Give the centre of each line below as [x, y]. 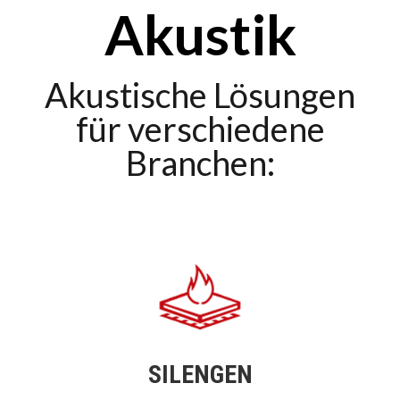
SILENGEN [200, 375]
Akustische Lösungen [200, 95]
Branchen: [200, 163]
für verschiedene [200, 129]
